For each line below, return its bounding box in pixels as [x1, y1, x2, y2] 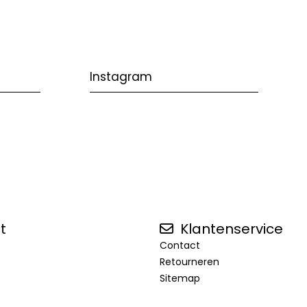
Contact [159, 238, 200, 252]
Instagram [89, 68, 152, 85]
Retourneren [159, 254, 219, 269]
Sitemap [159, 271, 200, 285]
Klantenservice [176, 219, 283, 238]
